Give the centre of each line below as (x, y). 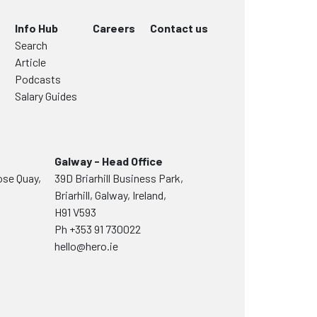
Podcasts (38, 192)
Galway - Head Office (108, 274)
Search (31, 158)
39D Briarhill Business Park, (119, 291)
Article (31, 175)
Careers (114, 141)
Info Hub (37, 141)
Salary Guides (46, 209)
